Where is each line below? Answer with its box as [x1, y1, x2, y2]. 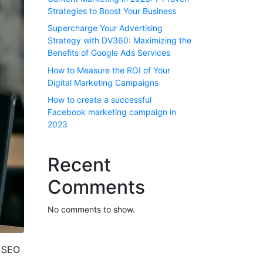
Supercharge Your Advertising [48, 23, 163, 33]
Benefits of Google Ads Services [48, 48, 170, 58]
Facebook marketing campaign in [48, 107, 176, 117]
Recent [48, 153, 111, 177]
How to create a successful [48, 95, 151, 105]
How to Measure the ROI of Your [48, 65, 170, 75]
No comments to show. [48, 204, 135, 215]
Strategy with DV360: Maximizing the [48, 35, 191, 46]
